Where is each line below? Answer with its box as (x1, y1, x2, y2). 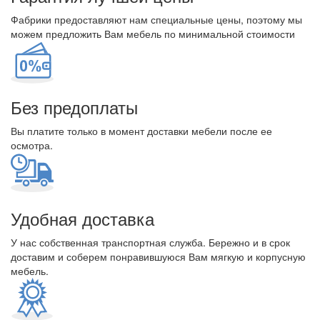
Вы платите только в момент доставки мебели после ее (11, 124, 272, 138)
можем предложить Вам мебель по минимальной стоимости (11, 26, 295, 41)
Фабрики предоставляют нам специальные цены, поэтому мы (11, 12, 302, 26)
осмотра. (11, 138, 53, 152)
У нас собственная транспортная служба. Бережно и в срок (11, 235, 290, 249)
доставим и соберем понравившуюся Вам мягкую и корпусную (11, 249, 306, 264)
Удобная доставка (11, 206, 154, 231)
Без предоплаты (11, 94, 138, 119)
